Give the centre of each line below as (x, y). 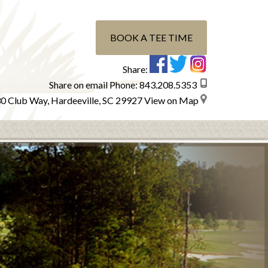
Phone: (124, 85)
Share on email (78, 85)
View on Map (171, 100)
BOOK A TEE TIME (151, 37)
